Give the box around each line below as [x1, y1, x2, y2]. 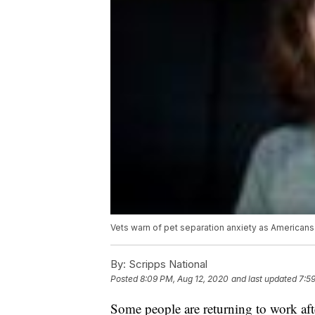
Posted [110, 274, 140, 285]
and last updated [231, 274, 297, 285]
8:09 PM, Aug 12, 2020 [140, 274, 229, 285]
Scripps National [126, 257, 207, 271]
